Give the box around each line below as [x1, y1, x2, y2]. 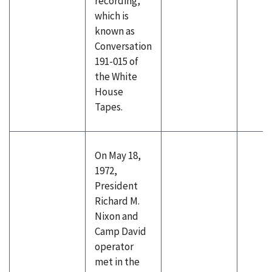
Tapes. [95, 100, 123, 114]
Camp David [95, 225, 146, 238]
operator [95, 240, 134, 253]
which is [95, 9, 129, 22]
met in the [95, 255, 140, 268]
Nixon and [95, 209, 138, 223]
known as [95, 24, 135, 38]
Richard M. [95, 194, 140, 208]
